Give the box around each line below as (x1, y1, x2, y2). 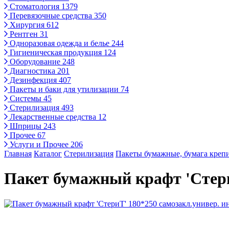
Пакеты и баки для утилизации (8, 85, 121, 94)
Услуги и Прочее (8, 140, 71, 149)
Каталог (34, 149, 62, 158)
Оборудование (8, 57, 62, 66)
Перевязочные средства (8, 11, 94, 20)
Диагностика (8, 66, 57, 75)
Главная (4, 149, 32, 158)
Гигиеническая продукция (8, 48, 104, 57)
